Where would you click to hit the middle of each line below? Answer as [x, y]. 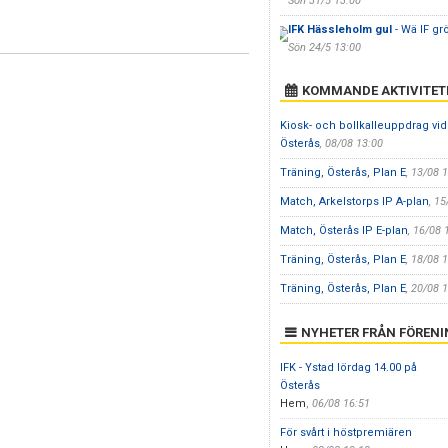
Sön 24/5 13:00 [324, 47]
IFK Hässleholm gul [339, 29]
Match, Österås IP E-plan [343, 230]
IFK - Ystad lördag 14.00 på [348, 367]
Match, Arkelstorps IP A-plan [354, 201]
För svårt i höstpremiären [345, 432]
